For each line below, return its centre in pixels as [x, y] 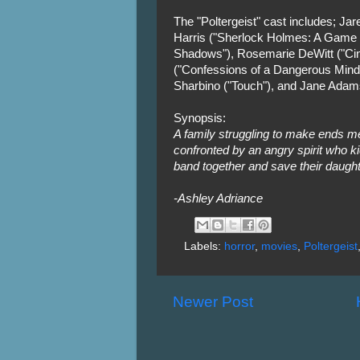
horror [239, 246]
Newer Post [213, 302]
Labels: [204, 246]
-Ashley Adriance [218, 198]
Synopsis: [199, 118]
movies [279, 246]
